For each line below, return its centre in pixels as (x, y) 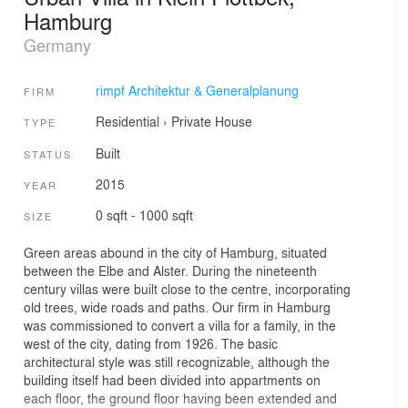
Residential (127, 122)
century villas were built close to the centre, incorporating (187, 288)
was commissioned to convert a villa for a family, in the (180, 325)
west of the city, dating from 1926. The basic (151, 343)
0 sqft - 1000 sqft (144, 215)
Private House (211, 122)
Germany (57, 44)
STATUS (48, 153)
